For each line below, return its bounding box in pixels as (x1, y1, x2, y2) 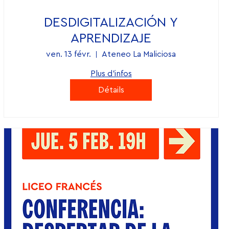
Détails (98, 86, 124, 95)
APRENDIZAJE (71, 32, 152, 45)
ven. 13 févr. (46, 50, 91, 59)
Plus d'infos (90, 70, 132, 78)
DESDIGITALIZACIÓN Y (44, 16, 178, 30)
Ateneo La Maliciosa (102, 50, 176, 59)
